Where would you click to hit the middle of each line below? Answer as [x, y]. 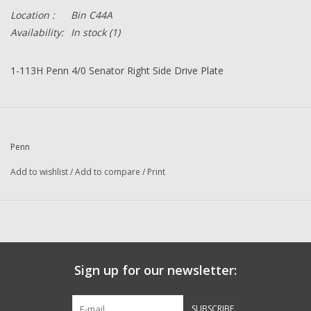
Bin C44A [92, 15]
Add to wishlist [39, 172]
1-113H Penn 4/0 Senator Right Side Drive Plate [117, 71]
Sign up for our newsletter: [155, 270]
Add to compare [109, 172]
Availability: [37, 33]
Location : [33, 15]
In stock [89, 33]
